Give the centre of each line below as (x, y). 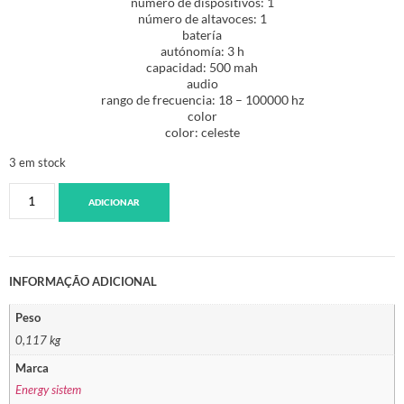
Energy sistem (49, 390)
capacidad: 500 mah (202, 68)
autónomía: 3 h (202, 51)
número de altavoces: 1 (202, 19)
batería (202, 35)
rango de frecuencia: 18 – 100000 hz (202, 100)
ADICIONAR (114, 202)
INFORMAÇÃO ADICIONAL (83, 282)
